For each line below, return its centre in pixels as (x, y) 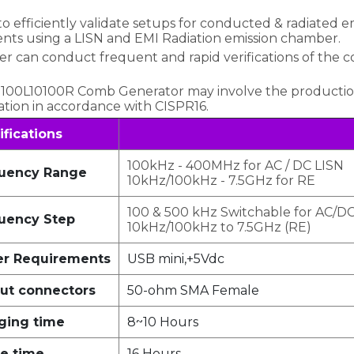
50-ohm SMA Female (193, 290)
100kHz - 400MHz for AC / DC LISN (235, 166)
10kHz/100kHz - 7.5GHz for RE (221, 181)
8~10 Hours (163, 322)
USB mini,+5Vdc (176, 259)
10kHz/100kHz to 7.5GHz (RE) (219, 227)
